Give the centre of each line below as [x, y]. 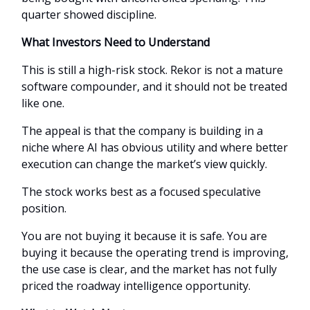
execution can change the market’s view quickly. [144, 164]
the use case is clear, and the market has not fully [149, 269]
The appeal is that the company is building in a [142, 130]
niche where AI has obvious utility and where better [155, 147]
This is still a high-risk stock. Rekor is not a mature [152, 70]
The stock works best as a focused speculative [141, 191]
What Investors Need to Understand [116, 42]
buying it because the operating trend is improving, [155, 252]
